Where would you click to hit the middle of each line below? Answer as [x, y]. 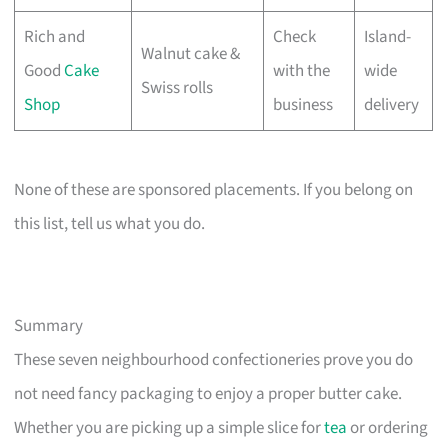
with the [301, 70]
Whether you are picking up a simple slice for [169, 428]
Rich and [54, 36]
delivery [391, 104]
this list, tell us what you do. [110, 224]
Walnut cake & [190, 53]
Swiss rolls [176, 87]
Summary [49, 326]
